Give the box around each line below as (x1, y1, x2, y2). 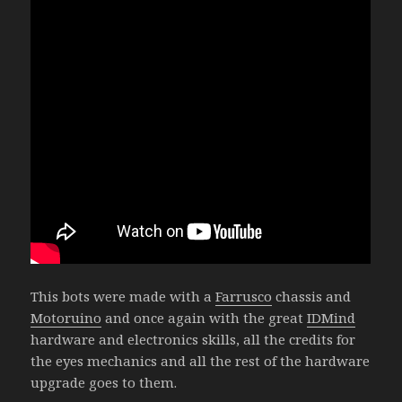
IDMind (307, 308, 356, 327)
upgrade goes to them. (31, 372, 178, 391)
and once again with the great (101, 308, 308, 327)
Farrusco (215, 286, 273, 305)
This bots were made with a (31, 286, 216, 305)
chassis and (272, 286, 352, 305)
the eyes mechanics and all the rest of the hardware (31, 351, 371, 370)
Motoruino (31, 308, 102, 327)
